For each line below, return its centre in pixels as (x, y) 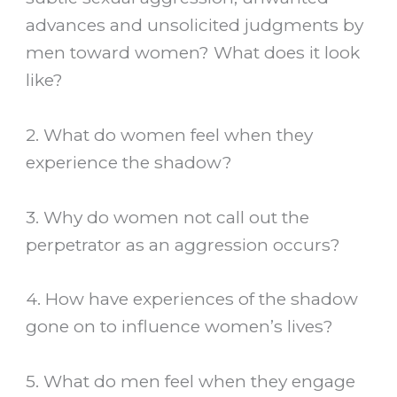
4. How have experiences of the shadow (192, 299)
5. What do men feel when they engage (191, 381)
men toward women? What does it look (193, 53)
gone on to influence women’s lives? (180, 327)
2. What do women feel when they (170, 134)
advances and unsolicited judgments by (195, 25)
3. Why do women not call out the (168, 217)
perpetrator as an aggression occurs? (183, 244)
